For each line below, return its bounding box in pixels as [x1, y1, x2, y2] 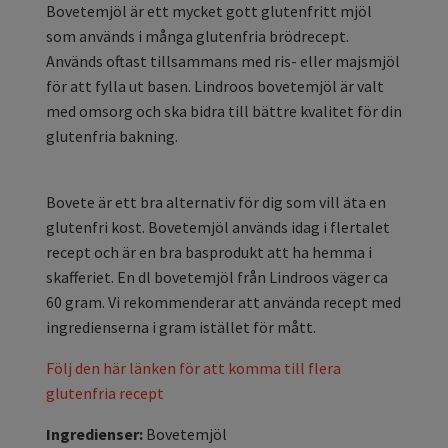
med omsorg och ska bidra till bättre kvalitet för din [46, 101, 402, 122]
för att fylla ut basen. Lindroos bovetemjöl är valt [46, 76, 384, 97]
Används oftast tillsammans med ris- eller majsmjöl [46, 51, 400, 72]
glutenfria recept [46, 383, 164, 404]
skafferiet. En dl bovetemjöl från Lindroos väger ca [46, 267, 388, 288]
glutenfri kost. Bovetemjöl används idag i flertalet [46, 217, 390, 238]
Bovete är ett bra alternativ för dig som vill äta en [46, 192, 386, 213]
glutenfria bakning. [46, 126, 181, 147]
